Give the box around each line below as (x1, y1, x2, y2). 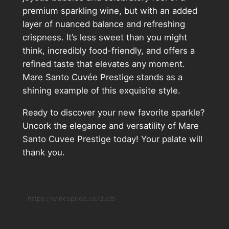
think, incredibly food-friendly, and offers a (22, 45, 195, 56)
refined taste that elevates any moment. (22, 59, 185, 70)
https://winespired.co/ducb (27, 194, 115, 203)
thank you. (22, 147, 65, 158)
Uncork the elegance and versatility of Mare (22, 121, 199, 131)
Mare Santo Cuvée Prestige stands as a (22, 72, 182, 83)
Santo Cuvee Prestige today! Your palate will (22, 134, 202, 145)
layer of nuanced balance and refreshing (22, 19, 185, 30)
